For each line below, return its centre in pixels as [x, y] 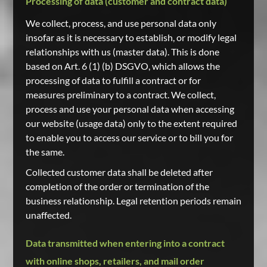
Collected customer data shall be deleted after [119, 172]
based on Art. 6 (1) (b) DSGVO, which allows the [122, 66]
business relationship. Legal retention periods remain [133, 201]
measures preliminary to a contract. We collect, [120, 94]
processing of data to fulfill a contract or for [113, 80]
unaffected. [48, 215]
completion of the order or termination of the [117, 186]
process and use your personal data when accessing [130, 109]
